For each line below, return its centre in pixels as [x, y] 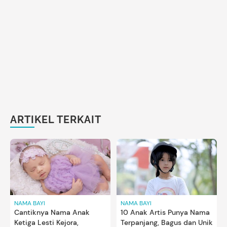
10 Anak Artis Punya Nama [165, 213]
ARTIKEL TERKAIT [56, 119]
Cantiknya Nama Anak [52, 213]
